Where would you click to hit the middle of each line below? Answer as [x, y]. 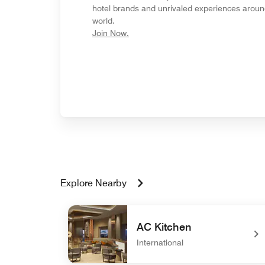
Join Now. [111, 33]
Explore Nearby [93, 183]
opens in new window [168, 32]
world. [104, 20]
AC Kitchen [164, 227]
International [160, 242]
